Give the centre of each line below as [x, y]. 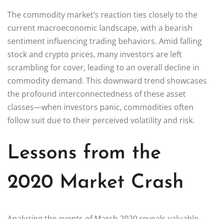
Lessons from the [84, 153]
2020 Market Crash [96, 183]
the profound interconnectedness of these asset [97, 94]
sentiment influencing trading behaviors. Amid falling [105, 41]
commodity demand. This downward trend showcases [107, 80]
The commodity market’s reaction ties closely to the [102, 14]
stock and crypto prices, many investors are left [95, 54]
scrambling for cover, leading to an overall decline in [103, 67]
